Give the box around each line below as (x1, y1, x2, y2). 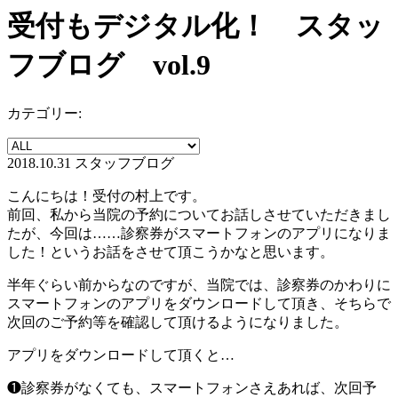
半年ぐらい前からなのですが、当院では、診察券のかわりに (7, 276, 391, 292)
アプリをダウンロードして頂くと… (7, 346, 235, 362)
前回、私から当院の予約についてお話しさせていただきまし (7, 206, 391, 222)
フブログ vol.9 (7, 49, 211, 82)
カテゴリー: (7, 105, 82, 121)
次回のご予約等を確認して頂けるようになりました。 (7, 314, 348, 330)
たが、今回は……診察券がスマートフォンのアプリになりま (7, 225, 391, 241)
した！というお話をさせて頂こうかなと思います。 (7, 243, 334, 259)
